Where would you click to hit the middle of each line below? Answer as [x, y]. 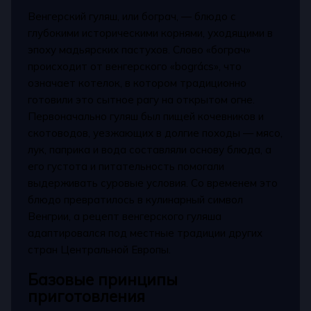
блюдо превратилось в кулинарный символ [136, 200]
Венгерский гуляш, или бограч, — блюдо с [132, 17]
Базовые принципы [103, 279]
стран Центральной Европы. [100, 250]
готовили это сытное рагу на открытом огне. [142, 100]
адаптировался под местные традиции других [145, 233]
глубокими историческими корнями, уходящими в [151, 33]
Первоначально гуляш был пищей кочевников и [146, 117]
